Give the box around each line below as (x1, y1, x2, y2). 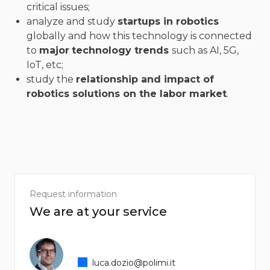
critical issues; (27, 1, 90, 13)
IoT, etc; (27, 59, 63, 71)
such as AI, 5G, (172, 45, 239, 56)
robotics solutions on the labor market (27, 88, 227, 99)
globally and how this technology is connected (27, 30, 252, 42)
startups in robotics (118, 16, 219, 27)
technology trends (72, 45, 172, 56)
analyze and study (27, 16, 118, 27)
